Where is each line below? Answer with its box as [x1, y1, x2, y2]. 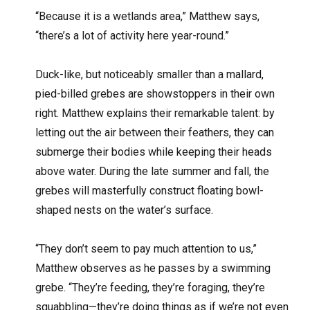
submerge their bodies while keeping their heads [35, 145, 273, 158]
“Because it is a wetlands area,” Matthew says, [35, 9, 260, 23]
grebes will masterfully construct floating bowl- [35, 183, 264, 197]
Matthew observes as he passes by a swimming [35, 261, 271, 275]
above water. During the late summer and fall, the [35, 164, 270, 178]
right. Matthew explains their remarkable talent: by [35, 106, 275, 120]
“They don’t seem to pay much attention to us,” [35, 241, 257, 255]
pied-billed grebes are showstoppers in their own [35, 86, 275, 100]
